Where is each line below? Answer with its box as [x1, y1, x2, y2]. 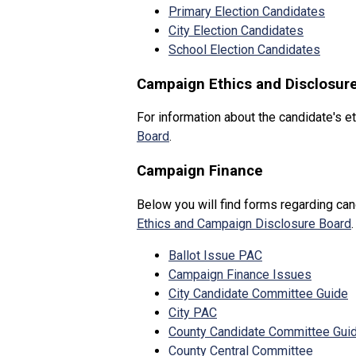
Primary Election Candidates [168, 3, 325, 19]
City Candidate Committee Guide [168, 285, 348, 301]
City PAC [168, 304, 217, 320]
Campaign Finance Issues [168, 266, 311, 282]
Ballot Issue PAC [168, 247, 262, 263]
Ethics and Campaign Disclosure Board [137, 215, 351, 231]
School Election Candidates [168, 41, 320, 57]
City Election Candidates [168, 22, 304, 38]
